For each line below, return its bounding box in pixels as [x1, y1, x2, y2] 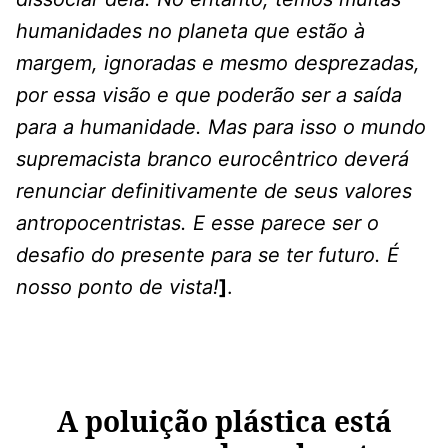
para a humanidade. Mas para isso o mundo [16, 115, 426, 140]
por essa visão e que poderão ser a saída [16, 83, 402, 108]
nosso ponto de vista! [16, 275, 219, 300]
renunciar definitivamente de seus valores [16, 179, 412, 204]
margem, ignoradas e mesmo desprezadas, [16, 51, 420, 76]
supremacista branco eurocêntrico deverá [16, 147, 409, 172]
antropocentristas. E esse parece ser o [16, 211, 379, 236]
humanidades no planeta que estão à [16, 19, 365, 44]
